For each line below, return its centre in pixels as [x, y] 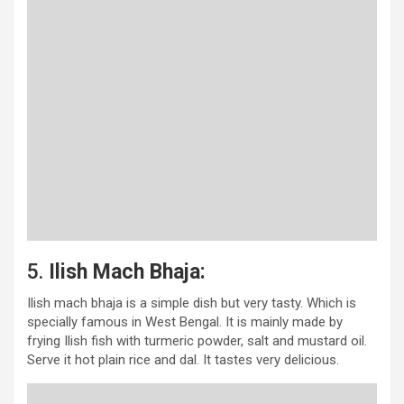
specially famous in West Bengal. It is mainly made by [185, 321]
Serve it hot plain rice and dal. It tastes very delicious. [183, 359]
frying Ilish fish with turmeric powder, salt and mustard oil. [197, 340]
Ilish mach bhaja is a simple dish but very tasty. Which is [192, 303]
